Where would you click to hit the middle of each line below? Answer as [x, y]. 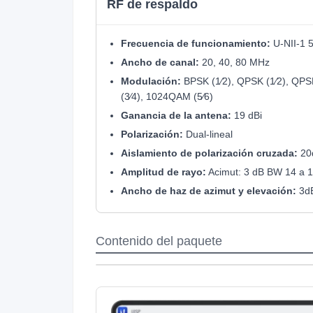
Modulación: [151, 81]
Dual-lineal [208, 134]
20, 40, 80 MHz [234, 62]
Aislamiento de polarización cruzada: [209, 153]
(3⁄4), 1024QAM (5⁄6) [167, 96]
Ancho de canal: [160, 62]
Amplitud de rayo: [163, 172]
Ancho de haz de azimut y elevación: [209, 190]
